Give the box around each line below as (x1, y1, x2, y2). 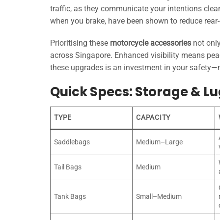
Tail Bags (54, 163, 82, 171)
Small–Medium (136, 192, 182, 201)
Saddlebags (54, 138, 90, 146)
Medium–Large (136, 138, 183, 146)
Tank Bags (54, 192, 86, 201)
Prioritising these (50, 38, 110, 48)
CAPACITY (136, 113, 170, 122)
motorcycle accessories (110, 38, 191, 48)
